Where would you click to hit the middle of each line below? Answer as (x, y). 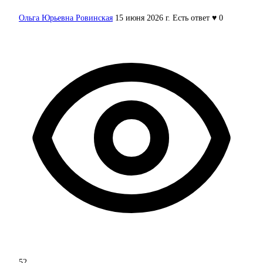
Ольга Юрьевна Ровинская (66, 18)
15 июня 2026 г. (143, 18)
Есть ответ (191, 18)
